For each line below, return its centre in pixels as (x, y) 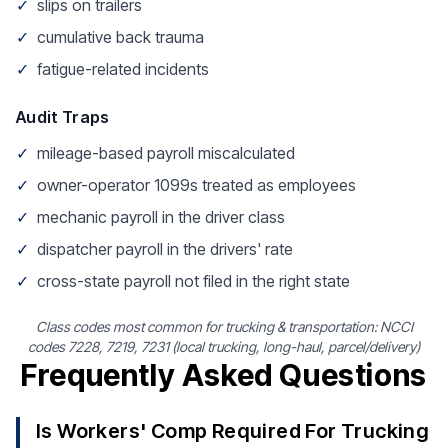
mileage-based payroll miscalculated (166, 153)
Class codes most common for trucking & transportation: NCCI (224, 326)
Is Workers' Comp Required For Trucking (233, 431)
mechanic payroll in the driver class (161, 217)
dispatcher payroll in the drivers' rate (165, 249)
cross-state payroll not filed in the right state (193, 281)
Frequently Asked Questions (224, 375)
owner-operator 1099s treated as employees (196, 185)
